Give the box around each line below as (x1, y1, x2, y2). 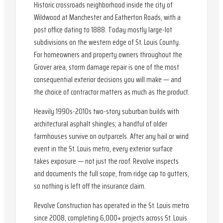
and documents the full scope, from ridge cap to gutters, (34, 168, 189, 180)
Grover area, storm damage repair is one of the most (34, 61, 179, 73)
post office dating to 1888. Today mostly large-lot (34, 24, 172, 36)
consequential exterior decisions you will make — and (34, 74, 181, 86)
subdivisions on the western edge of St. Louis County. (34, 36, 180, 48)
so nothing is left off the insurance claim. (34, 180, 146, 192)
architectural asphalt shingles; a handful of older (34, 118, 167, 130)
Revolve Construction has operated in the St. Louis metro (34, 200, 189, 212)
